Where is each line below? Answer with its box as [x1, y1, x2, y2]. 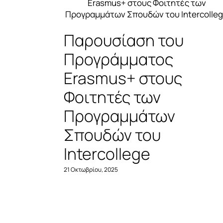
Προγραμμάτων [64, 105, 176, 127]
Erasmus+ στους [64, 67, 183, 89]
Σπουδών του [64, 123, 161, 146]
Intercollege [64, 142, 151, 165]
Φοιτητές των [64, 86, 161, 108]
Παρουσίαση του [64, 29, 184, 51]
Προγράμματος [64, 48, 174, 70]
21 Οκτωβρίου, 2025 [64, 165, 118, 174]
